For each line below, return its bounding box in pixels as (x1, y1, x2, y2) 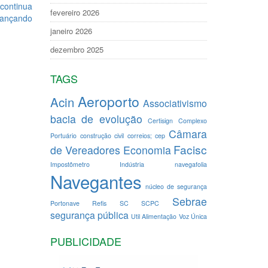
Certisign (148, 116, 173, 125)
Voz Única (178, 212, 207, 221)
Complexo (178, 116, 207, 125)
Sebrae (172, 194, 207, 209)
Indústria (120, 160, 145, 169)
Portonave (50, 199, 80, 208)
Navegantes (50, 169, 142, 194)
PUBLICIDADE (50, 233, 121, 249)
